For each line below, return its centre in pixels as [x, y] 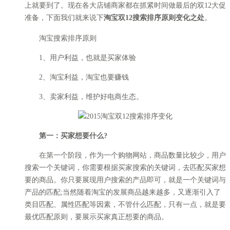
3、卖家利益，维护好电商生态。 [84, 97]
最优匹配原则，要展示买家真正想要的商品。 [97, 217]
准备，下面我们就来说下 [64, 17]
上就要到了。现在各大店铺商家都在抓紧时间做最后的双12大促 [125, 5]
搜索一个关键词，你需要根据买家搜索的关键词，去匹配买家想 [125, 167]
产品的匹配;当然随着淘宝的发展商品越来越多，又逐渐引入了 [123, 192]
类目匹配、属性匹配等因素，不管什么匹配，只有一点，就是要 [125, 204]
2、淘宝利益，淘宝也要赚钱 [77, 77]
